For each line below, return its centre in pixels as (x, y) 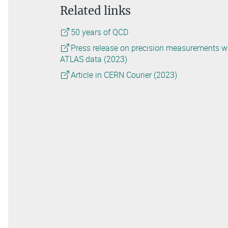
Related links (95, 11)
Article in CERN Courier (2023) (124, 75)
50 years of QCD (99, 32)
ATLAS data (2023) (94, 59)
